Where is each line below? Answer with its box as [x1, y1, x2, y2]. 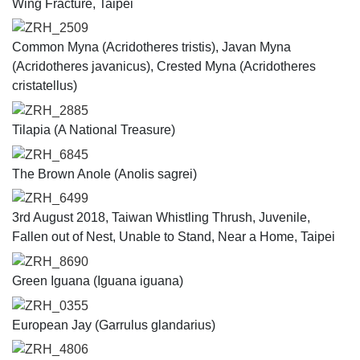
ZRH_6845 [25, 147, 88, 162]
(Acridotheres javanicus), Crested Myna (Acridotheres [12, 59, 316, 74]
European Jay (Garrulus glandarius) [12, 317, 215, 332]
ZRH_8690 [25, 255, 88, 269]
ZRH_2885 [25, 104, 88, 118]
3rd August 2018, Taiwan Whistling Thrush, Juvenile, [12, 211, 310, 225]
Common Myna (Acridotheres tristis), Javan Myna [12, 40, 291, 55]
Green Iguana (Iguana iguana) [12, 274, 183, 288]
